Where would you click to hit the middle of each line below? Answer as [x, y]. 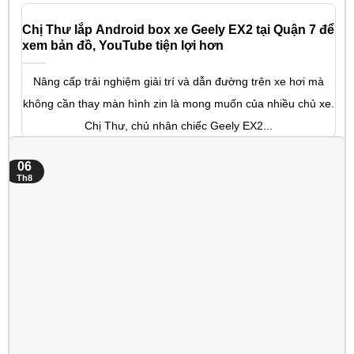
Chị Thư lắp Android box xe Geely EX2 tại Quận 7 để [178, 29]
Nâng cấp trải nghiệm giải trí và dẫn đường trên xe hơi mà [179, 81]
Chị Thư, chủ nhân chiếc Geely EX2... [179, 125]
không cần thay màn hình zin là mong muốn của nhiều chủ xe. [179, 103]
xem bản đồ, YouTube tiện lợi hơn [123, 45]
